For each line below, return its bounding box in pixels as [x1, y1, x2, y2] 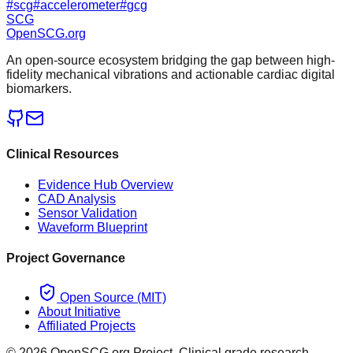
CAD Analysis [38, 192, 116, 206]
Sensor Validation [38, 206, 137, 221]
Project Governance [6, 251, 125, 266]
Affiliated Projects [38, 318, 136, 333]
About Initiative [38, 304, 121, 318]
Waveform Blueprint [38, 221, 147, 235]
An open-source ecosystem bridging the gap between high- [6, 53, 335, 67]
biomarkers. [6, 81, 72, 95]
